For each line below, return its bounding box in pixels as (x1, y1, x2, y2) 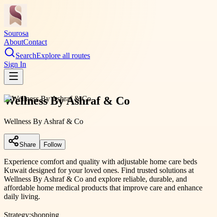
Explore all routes (36, 51, 90, 60)
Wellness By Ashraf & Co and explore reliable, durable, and (4, 174, 187, 183)
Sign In (4, 60, 26, 68)
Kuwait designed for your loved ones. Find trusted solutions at (4, 166, 194, 174)
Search (15, 51, 36, 60)
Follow (44, 140, 62, 148)
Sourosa (4, 29, 29, 37)
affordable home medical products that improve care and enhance (4, 183, 202, 192)
